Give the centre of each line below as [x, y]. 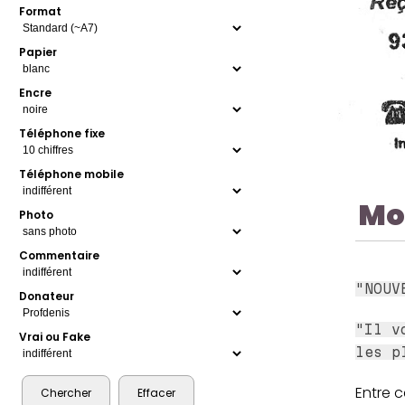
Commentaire [60, 256]
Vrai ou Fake [55, 337]
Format [41, 12]
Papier [38, 52]
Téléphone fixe [62, 134]
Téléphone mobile [72, 174]
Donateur [47, 297]
